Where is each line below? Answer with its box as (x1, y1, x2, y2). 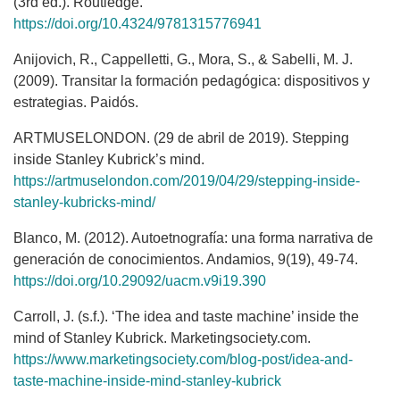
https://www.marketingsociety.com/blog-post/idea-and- (13, 352, 353, 368)
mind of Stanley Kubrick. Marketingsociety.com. (13, 330, 311, 346)
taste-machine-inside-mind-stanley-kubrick (13, 373, 281, 389)
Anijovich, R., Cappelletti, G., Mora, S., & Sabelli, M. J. (13, 52, 353, 68)
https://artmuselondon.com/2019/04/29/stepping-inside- (13, 173, 360, 189)
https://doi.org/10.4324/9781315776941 (13, 16, 262, 32)
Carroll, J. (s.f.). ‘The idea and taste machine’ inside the (13, 309, 359, 325)
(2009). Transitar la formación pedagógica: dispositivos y (13, 73, 370, 89)
